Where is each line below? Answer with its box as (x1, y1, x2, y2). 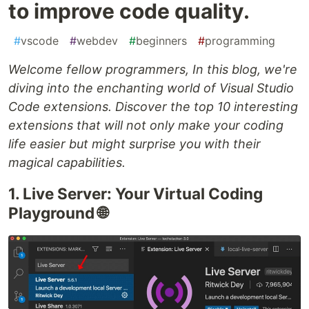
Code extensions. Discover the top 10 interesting (8, 99, 298, 114)
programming (205, 34, 275, 48)
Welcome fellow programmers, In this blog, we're (8, 62, 297, 77)
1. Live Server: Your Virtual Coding (8, 184, 263, 203)
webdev (77, 34, 118, 48)
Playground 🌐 (8, 203, 108, 223)
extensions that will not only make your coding (8, 118, 283, 133)
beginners (136, 34, 187, 48)
